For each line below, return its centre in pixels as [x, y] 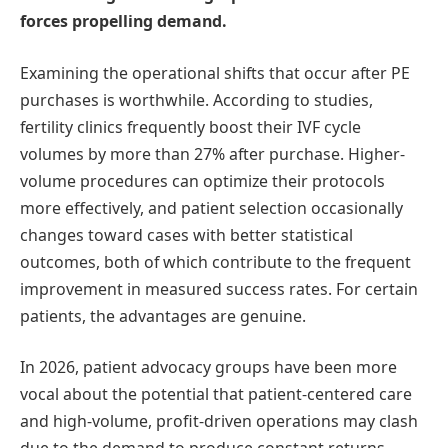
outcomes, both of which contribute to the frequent [215, 261]
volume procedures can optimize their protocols [202, 180]
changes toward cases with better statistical [186, 234]
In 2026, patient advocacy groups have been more [208, 367]
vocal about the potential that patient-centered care [216, 394]
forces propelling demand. [123, 21]
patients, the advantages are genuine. [163, 315]
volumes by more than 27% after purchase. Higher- [212, 153]
